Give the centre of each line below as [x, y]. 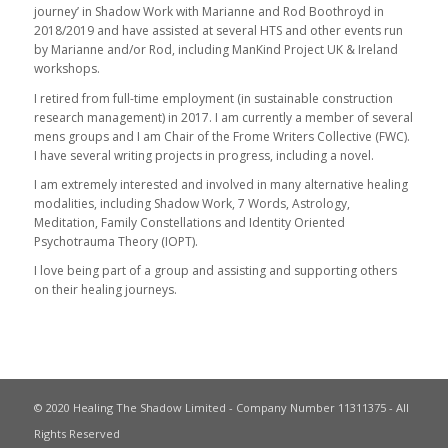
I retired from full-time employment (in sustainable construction [213, 98]
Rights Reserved [76, 434]
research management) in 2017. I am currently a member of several [223, 117]
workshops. [66, 69]
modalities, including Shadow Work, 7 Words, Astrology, [191, 203]
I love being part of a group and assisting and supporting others [215, 270]
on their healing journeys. [105, 289]
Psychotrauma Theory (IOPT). [115, 241]
